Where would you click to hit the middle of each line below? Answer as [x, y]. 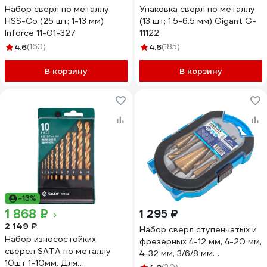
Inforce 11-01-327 [40, 33]
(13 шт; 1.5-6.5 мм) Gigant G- [198, 21]
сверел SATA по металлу [58, 251]
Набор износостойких [50, 239]
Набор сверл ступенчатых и [198, 229]
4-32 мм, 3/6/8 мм [176, 253]
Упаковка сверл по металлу [197, 9]
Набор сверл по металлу [57, 9]
